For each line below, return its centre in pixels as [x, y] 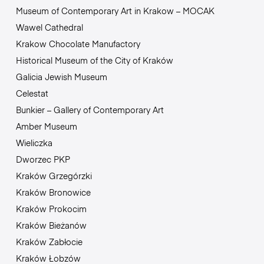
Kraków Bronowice [53, 192]
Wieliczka [34, 143]
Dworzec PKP [43, 159]
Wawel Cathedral [49, 27]
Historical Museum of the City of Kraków [94, 60]
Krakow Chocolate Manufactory [78, 44]
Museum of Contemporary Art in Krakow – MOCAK [115, 11]
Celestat [32, 93]
